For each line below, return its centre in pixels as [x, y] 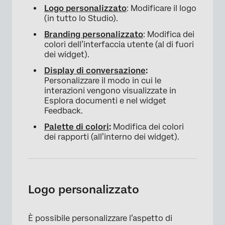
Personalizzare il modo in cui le [103, 81]
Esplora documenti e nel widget [105, 101]
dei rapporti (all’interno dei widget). [112, 137]
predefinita [53, 48]
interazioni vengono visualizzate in [110, 91]
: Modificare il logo [161, 8]
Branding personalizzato [94, 34]
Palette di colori [77, 127]
